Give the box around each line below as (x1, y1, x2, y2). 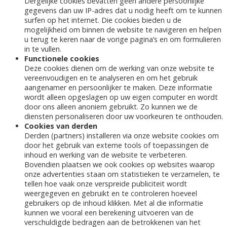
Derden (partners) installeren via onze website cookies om (24, 131, 219, 141)
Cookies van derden (24, 121, 97, 131)
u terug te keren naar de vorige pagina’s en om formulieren (24, 34, 221, 45)
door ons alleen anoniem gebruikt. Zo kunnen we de (24, 102, 198, 112)
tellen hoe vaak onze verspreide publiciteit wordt (24, 179, 187, 189)
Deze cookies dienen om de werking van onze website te (24, 63, 214, 73)
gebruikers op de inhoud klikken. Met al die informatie (24, 198, 203, 208)
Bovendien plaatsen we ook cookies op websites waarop (24, 160, 215, 170)
